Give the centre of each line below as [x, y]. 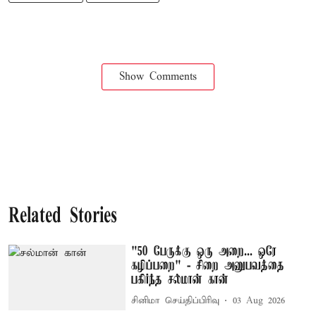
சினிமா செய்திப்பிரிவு [176, 301]
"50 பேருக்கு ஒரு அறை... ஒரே [204, 251]
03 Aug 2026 [259, 301]
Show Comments [158, 77]
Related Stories [63, 217]
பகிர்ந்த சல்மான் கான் [180, 280]
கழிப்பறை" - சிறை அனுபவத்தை [208, 266]
